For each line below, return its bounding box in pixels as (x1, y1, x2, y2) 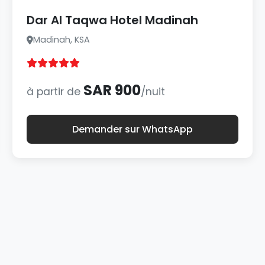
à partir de (27, 85, 84, 99)
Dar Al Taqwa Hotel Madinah (27, 12, 199, 28)
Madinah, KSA (33, 34, 91, 46)
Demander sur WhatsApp (72, 122, 193, 136)
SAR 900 (83, 80, 141, 100)
